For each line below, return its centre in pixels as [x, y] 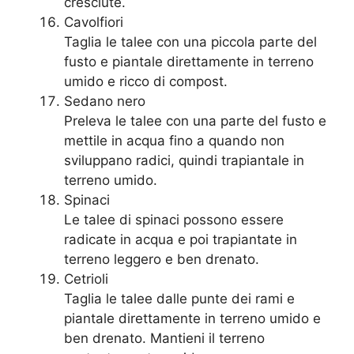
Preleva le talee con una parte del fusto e [195, 121]
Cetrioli [86, 279]
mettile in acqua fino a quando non [174, 141]
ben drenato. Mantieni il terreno [164, 339]
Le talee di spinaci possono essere [174, 220]
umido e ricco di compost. [146, 82]
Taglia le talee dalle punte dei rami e [179, 299]
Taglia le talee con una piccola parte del [190, 42]
